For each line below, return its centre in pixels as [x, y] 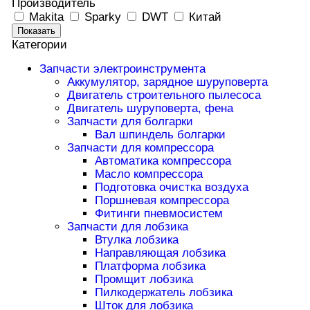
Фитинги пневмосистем [158, 214]
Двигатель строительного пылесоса [164, 95]
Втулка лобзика [136, 240]
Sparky [102, 17]
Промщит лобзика [144, 280]
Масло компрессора [148, 174]
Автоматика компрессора [163, 161]
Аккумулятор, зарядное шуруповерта [167, 82]
